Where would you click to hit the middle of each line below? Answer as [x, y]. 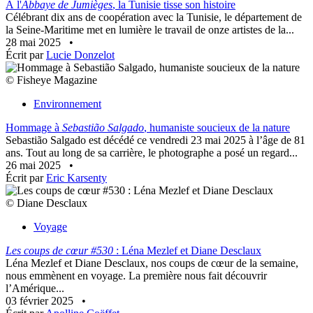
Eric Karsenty [77, 178]
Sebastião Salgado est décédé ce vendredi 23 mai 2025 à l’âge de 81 [155, 140]
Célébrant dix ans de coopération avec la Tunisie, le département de [154, 17]
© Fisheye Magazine [51, 80]
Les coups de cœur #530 [59, 251]
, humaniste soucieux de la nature [217, 128]
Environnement [67, 104]
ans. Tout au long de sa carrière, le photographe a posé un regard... [152, 153]
